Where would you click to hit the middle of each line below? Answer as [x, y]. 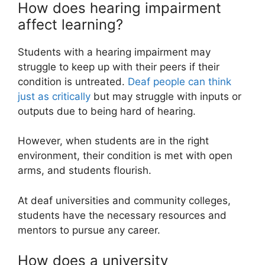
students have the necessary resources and [122, 215]
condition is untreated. [73, 81]
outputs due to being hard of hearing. [107, 111]
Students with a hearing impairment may [114, 52]
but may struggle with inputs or [166, 96]
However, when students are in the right [113, 141]
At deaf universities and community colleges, [124, 200]
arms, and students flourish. [85, 171]
